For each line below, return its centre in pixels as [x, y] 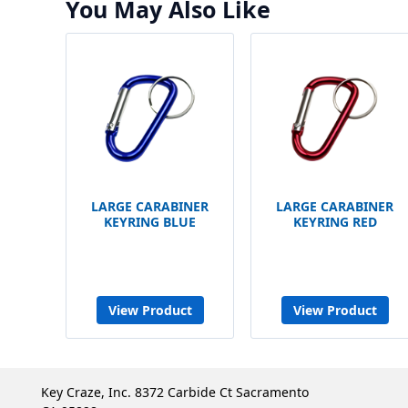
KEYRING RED [335, 222]
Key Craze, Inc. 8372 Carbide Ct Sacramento [175, 392]
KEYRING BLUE [150, 222]
